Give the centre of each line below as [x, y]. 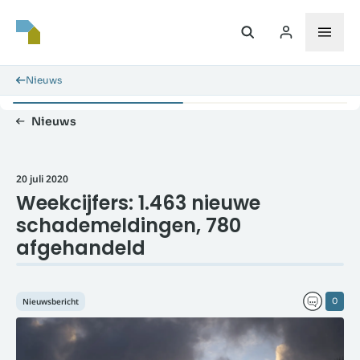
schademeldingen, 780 [129, 225]
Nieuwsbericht [51, 301]
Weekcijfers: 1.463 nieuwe [138, 203]
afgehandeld [81, 248]
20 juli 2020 [42, 179]
